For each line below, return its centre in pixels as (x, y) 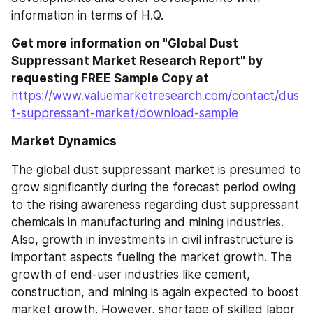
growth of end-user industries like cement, (131, 274)
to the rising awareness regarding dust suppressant (155, 204)
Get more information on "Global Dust (125, 43)
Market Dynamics (64, 141)
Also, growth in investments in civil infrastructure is (152, 239)
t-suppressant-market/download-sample (125, 113)
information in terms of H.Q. (87, 15)
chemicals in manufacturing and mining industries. (147, 222)
